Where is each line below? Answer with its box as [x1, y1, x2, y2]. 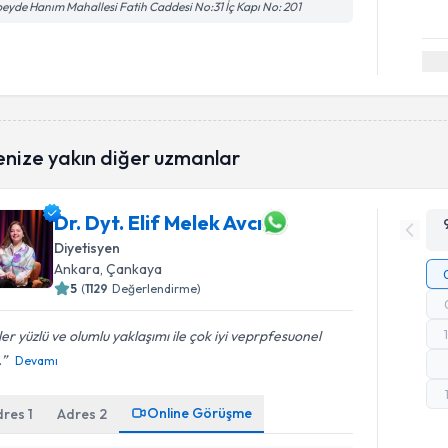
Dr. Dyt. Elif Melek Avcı [54, 209, 263, 235]
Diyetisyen [54, 239, 121, 257]
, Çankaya [100, 260, 163, 278]
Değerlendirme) [112, 281, 202, 296]
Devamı [15, 353, 59, 368]
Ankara [54, 260, 101, 278]
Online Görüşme [147, 404, 253, 422]
